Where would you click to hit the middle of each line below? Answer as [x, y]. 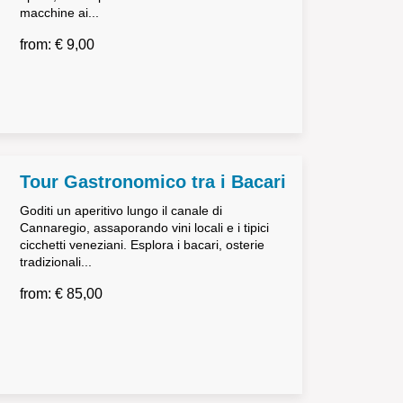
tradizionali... [55, 262]
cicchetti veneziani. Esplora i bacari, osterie [142, 245]
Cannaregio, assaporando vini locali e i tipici [144, 228]
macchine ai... [59, 13]
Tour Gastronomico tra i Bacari [152, 182]
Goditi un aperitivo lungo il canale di [121, 210]
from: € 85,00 [61, 294]
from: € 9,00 [57, 45]
